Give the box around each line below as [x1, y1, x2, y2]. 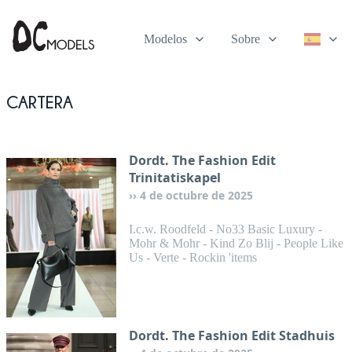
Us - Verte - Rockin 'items [129, 251, 257, 264]
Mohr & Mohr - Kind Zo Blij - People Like [129, 236, 343, 250]
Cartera [6, 86, 73, 112]
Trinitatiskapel [129, 169, 221, 186]
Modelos [143, 32, 187, 46]
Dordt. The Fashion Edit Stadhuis [129, 327, 335, 344]
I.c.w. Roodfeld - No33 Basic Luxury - [129, 222, 322, 236]
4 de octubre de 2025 [140, 188, 253, 203]
